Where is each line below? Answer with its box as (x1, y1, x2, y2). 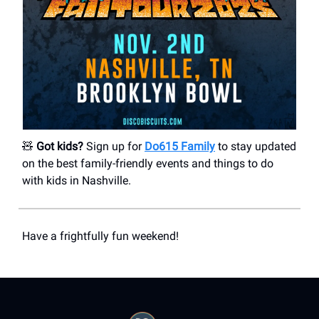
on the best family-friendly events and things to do (22, 157, 273, 171)
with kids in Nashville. (22, 174, 131, 188)
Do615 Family (145, 140, 215, 154)
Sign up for (83, 140, 145, 154)
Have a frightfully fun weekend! (22, 229, 179, 244)
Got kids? (36, 140, 83, 154)
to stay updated (215, 140, 296, 154)
